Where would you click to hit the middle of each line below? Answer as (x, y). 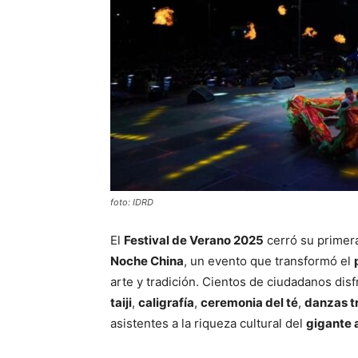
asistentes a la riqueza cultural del (208, 323)
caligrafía (166, 302)
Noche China (147, 261)
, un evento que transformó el (269, 261)
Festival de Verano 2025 (194, 240)
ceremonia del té (249, 302)
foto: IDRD (132, 202)
